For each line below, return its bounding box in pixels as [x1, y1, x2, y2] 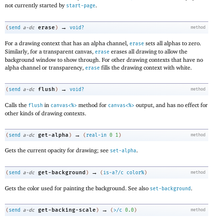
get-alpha [38, 131, 69, 138]
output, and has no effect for [134, 101, 208, 109]
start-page [66, 3, 95, 9]
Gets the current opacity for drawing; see [5, 146, 110, 154]
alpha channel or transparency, [5, 63, 85, 71]
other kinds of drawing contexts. [5, 109, 86, 117]
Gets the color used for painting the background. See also [5, 184, 150, 192]
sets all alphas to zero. [144, 39, 201, 47]
